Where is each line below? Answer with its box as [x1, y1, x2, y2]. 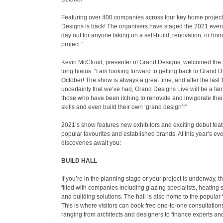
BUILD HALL [61, 157, 97, 164]
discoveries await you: [61, 139, 121, 146]
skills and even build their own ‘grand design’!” [61, 104, 187, 111]
